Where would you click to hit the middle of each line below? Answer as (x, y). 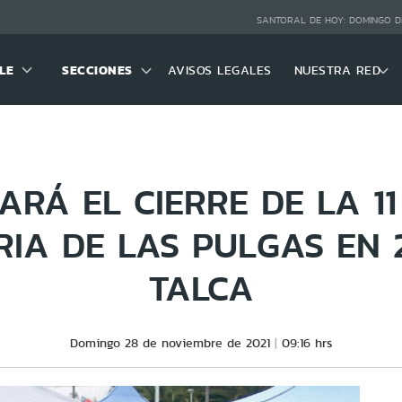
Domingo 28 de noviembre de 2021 (170, 343)
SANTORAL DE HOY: (302, 21)
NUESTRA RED (337, 70)
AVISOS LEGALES (219, 70)
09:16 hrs (307, 343)
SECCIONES (97, 70)
